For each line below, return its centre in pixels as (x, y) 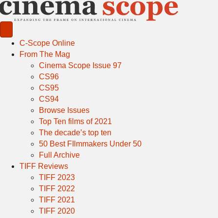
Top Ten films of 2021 (75, 121)
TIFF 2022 (57, 189)
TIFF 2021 (57, 200)
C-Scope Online (47, 43)
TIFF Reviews (44, 166)
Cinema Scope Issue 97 (80, 65)
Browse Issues (64, 110)
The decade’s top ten (75, 133)
